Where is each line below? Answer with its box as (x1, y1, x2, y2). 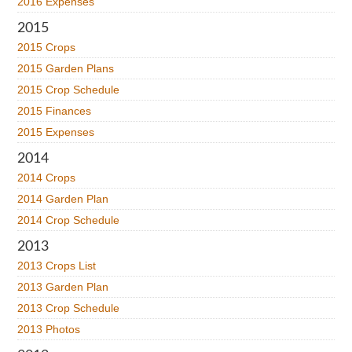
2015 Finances (17, 104, 92, 117)
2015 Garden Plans (17, 62, 115, 75)
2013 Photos (17, 323, 81, 335)
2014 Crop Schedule (17, 214, 120, 226)
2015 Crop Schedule (17, 83, 120, 96)
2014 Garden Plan (17, 192, 109, 205)
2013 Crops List (17, 259, 97, 272)
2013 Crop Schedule (17, 302, 120, 314)
